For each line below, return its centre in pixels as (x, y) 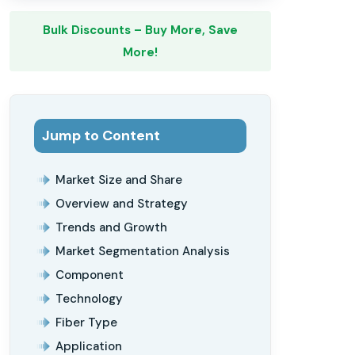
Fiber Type (86, 322)
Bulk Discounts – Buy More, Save (140, 30)
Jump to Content (101, 135)
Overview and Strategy (122, 203)
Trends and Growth (111, 227)
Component (90, 275)
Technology (89, 298)
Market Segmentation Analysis (143, 251)
